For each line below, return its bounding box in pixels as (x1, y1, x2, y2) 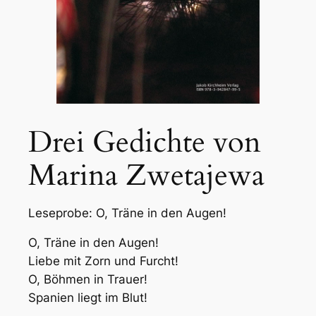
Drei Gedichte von (28, 123, 261, 163)
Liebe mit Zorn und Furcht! (28, 254, 178, 269)
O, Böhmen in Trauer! (28, 272, 147, 287)
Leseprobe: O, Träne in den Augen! (28, 206, 226, 221)
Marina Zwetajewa (28, 156, 265, 196)
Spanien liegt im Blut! (28, 291, 147, 305)
